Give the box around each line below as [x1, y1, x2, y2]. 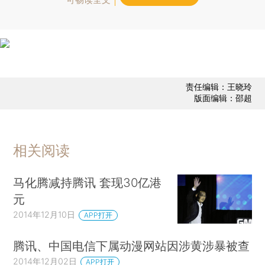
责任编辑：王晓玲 [185, 82, 252, 92]
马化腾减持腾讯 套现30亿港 [13, 174, 162, 190]
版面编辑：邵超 [193, 93, 252, 104]
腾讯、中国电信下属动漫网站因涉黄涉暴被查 [13, 238, 250, 254]
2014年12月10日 [13, 209, 76, 219]
